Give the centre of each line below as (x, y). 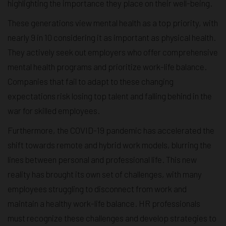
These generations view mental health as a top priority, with (113, 22)
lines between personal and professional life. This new (102, 159)
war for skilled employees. (54, 110)
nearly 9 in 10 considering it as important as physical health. (112, 37)
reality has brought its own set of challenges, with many (105, 174)
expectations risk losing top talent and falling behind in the (110, 96)
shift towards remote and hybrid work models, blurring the (109, 145)
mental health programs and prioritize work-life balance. (107, 66)
